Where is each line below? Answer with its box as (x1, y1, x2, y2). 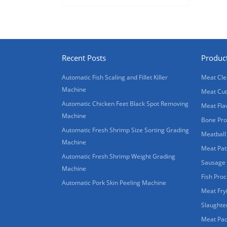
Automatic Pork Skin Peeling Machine (62, 178, 166, 187)
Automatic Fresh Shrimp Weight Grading (62, 152, 175, 161)
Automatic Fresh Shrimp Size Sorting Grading (62, 126, 189, 135)
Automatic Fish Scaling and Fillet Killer (62, 73, 168, 82)
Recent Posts (62, 53, 106, 63)
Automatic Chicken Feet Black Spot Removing (62, 99, 188, 108)
